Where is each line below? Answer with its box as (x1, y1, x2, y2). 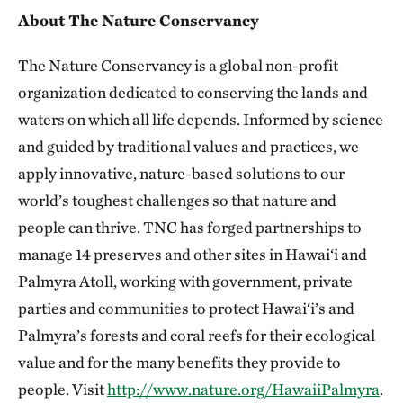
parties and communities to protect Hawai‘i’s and (18, 299, 354, 318)
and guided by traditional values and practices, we (18, 137, 359, 156)
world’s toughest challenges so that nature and (18, 191, 336, 210)
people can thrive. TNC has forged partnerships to (18, 218, 362, 237)
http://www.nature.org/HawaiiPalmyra (107, 380, 380, 399)
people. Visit (18, 380, 107, 399)
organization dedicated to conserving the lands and (18, 83, 368, 102)
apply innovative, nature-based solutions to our (18, 164, 345, 183)
